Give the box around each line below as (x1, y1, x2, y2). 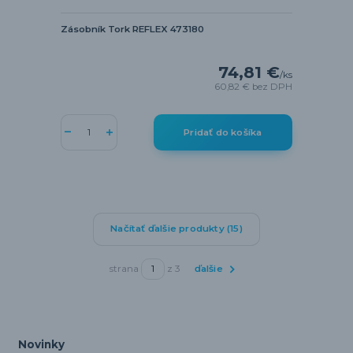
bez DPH (252, 80, 293, 92)
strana (109, 263, 141, 275)
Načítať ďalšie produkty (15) (110, 223, 243, 235)
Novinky (17, 338, 65, 351)
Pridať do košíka (184, 126, 262, 138)
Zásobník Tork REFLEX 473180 (60, 24, 204, 35)
